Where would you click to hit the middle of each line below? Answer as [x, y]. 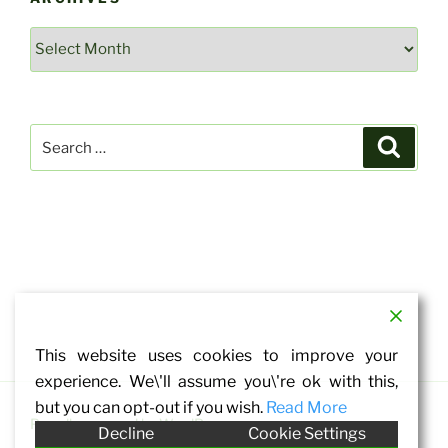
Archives [61, 37]
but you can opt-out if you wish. [150, 407]
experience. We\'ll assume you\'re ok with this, [216, 381]
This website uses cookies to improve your [216, 355]
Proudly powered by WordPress [130, 424]
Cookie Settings [307, 433]
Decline [125, 433]
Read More [306, 407]
